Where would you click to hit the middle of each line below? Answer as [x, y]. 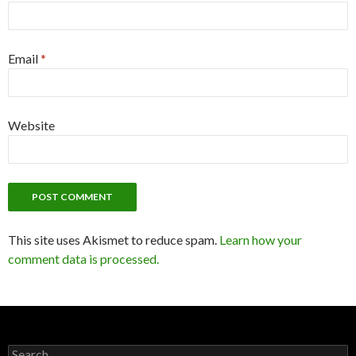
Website [31, 126]
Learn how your [261, 240]
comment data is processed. [83, 259]
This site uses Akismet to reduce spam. [114, 240]
